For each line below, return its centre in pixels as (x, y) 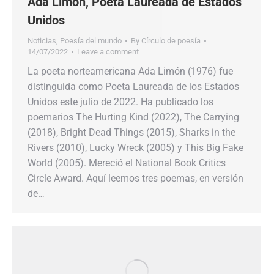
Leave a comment (108, 52)
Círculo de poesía (171, 41)
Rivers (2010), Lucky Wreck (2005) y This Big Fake (135, 148)
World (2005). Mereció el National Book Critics (127, 163)
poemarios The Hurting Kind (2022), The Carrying (133, 117)
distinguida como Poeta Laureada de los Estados (133, 87)
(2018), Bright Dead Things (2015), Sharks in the (131, 133)
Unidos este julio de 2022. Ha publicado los (120, 102)
